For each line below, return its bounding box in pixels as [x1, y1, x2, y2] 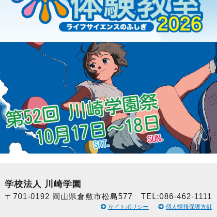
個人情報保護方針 [166, 203, 212, 211]
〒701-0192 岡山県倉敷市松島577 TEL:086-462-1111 [5, 192, 212, 201]
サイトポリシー [108, 203, 149, 211]
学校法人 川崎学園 [5, 179, 81, 189]
